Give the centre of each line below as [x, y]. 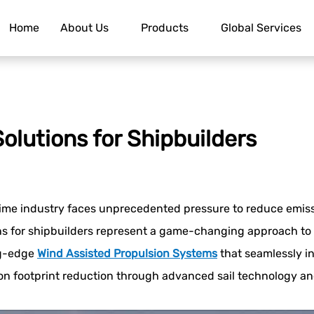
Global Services [261, 28]
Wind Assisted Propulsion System [124, 253]
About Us [84, 28]
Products [165, 28]
